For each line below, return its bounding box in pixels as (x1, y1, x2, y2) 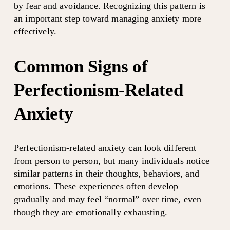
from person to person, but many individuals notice (13, 155, 209, 166)
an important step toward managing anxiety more (13, 13, 202, 24)
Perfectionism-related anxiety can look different (13, 142, 197, 153)
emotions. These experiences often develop (13, 181, 179, 191)
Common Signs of (13, 55, 148, 76)
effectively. (13, 26, 57, 36)
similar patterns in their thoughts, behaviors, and (13, 168, 199, 179)
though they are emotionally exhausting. (13, 206, 167, 217)
